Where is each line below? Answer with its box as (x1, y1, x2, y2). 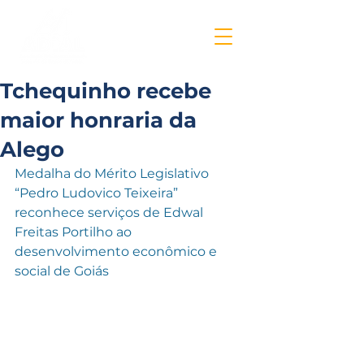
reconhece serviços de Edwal (15, 205, 206, 220)
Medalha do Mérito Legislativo (15, 166, 212, 181)
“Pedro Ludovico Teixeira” (15, 185, 181, 201)
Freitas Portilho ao (15, 224, 135, 240)
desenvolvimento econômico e (15, 244, 220, 259)
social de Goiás (15, 263, 109, 279)
